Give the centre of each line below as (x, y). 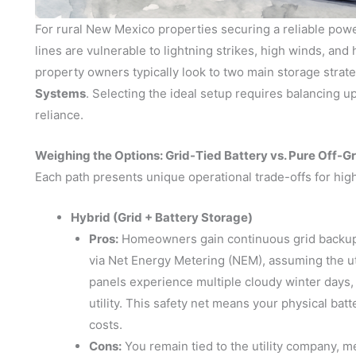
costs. (105, 325)
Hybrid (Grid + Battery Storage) (162, 218)
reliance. (59, 115)
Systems (60, 94)
